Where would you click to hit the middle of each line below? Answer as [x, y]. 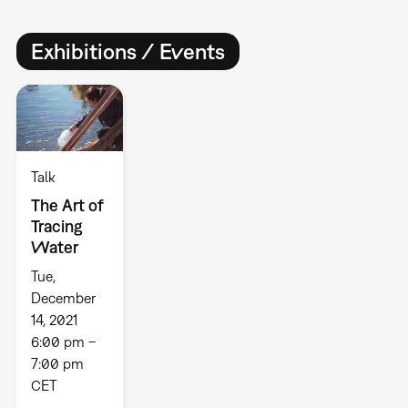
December [63, 297]
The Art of [67, 205]
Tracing [56, 226]
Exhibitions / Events [127, 51]
